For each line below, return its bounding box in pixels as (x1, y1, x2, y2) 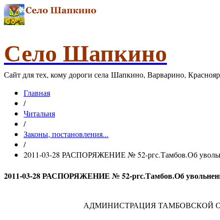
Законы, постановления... (24, 129, 109, 139)
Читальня (24, 108, 55, 118)
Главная (24, 87, 50, 98)
